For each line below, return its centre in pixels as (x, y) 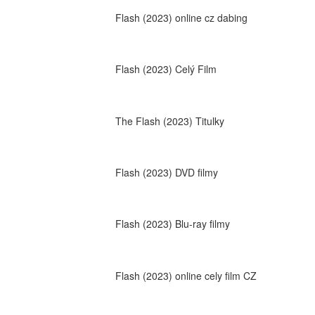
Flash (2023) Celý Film (166, 69)
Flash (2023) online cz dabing (181, 17)
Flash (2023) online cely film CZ (186, 275)
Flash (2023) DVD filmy (166, 172)
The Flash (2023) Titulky (169, 121)
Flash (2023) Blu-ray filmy (172, 224)
